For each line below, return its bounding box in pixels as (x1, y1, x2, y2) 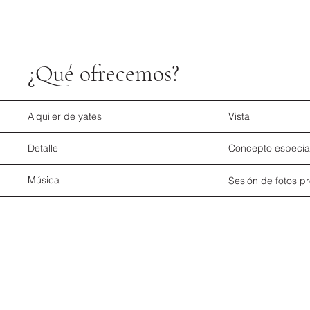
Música (28, 174, 60, 187)
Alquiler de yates (28, 110, 102, 122)
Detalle (28, 142, 59, 155)
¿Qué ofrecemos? (28, 60, 180, 89)
